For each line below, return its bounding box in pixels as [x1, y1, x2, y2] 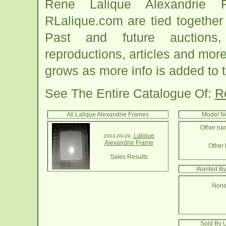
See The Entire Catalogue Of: [44, 86, 215, 100]
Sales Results [110, 153, 148, 160]
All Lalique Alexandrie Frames [67, 111, 149, 118]
